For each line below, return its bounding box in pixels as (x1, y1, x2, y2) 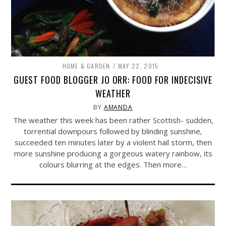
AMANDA (103, 103, 133, 112)
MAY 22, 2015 (118, 62, 159, 71)
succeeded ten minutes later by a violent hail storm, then (14, 137, 212, 148)
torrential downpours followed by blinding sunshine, (24, 126, 202, 137)
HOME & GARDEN (62, 62, 110, 71)
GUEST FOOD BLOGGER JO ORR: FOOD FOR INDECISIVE (13, 73, 213, 87)
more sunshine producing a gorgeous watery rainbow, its (14, 148, 212, 159)
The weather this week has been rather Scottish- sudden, (13, 115, 213, 126)
